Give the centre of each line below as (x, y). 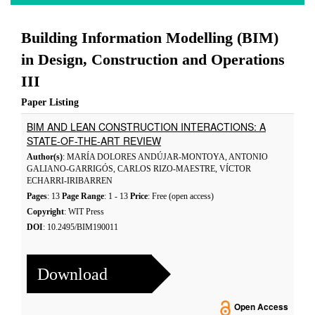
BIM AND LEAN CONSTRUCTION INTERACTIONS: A (146, 127)
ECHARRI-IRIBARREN (70, 181)
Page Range (83, 196)
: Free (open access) (181, 196)
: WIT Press (84, 212)
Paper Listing (50, 102)
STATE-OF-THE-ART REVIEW (94, 141)
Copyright (45, 212)
